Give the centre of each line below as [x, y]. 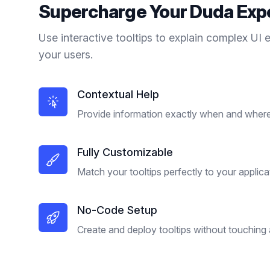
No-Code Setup [117, 210]
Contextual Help [118, 94]
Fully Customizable [125, 152]
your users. [66, 55]
